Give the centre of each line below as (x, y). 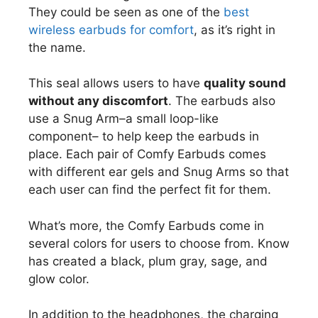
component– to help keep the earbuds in (144, 137)
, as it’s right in (235, 29)
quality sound (245, 83)
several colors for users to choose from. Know (159, 243)
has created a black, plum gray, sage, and (148, 261)
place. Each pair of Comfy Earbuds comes (147, 154)
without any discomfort (98, 101)
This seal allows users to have (116, 83)
